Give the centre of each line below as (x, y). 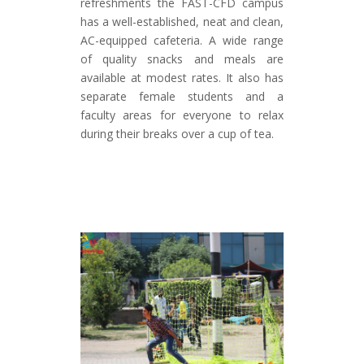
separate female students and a (182, 97)
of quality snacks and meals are (182, 59)
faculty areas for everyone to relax (182, 115)
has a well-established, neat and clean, (182, 22)
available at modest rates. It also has (182, 78)
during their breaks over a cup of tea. (177, 134)
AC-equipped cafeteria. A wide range (182, 41)
